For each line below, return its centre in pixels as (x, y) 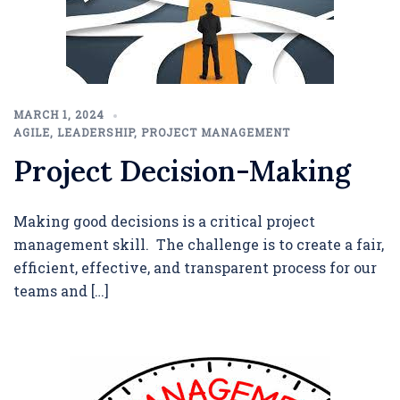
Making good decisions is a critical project (164, 221)
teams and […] (61, 291)
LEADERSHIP (96, 132)
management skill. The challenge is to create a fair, (199, 244)
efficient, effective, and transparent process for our (195, 267)
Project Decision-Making (182, 171)
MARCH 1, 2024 (59, 114)
